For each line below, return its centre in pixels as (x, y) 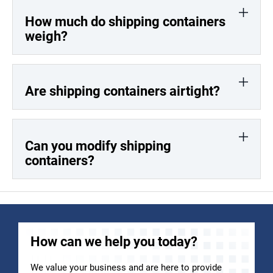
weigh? (46, 36)
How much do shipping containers (125, 21)
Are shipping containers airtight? (122, 91)
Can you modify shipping (98, 146)
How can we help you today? (114, 241)
